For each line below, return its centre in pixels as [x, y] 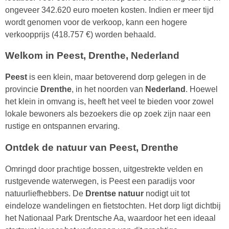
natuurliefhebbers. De [45, 194]
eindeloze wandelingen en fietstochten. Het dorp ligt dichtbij [113, 206]
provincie [23, 89]
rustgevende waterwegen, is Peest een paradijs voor [100, 181]
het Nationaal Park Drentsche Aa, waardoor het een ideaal [110, 218]
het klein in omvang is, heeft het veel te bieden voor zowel [109, 102]
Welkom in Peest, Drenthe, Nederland [92, 56]
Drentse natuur [114, 194]
